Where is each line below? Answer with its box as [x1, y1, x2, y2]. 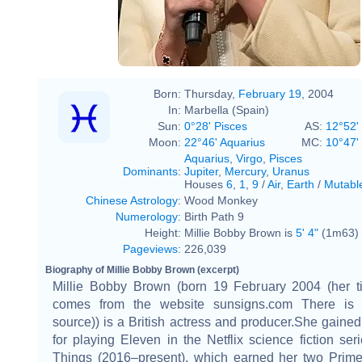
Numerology [116, 209, 178, 223]
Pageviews [123, 242, 178, 255]
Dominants [123, 164, 178, 178]
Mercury [225, 164, 266, 178]
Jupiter [184, 164, 218, 178]
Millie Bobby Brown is [184, 225, 296, 239]
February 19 [238, 86, 301, 100]
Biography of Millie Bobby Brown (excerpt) [45, 263, 239, 276]
